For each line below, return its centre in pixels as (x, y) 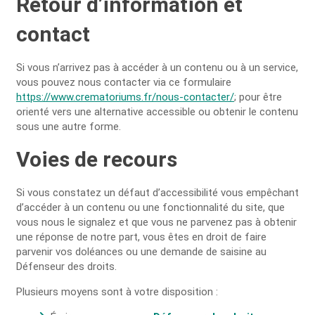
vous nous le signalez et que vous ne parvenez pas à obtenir (156, 222)
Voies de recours (97, 159)
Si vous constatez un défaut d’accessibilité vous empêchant (157, 193)
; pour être (258, 97)
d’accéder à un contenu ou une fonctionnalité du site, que (150, 207)
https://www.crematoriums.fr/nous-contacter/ (125, 97)
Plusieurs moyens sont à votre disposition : (117, 292)
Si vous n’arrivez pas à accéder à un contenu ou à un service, (157, 67)
